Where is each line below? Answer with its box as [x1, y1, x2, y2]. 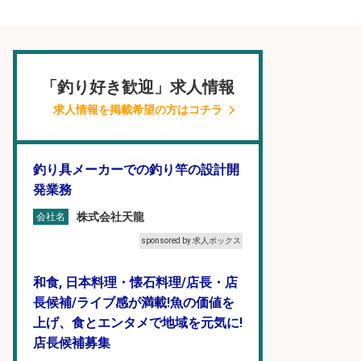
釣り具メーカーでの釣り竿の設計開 [33, 162, 239, 177]
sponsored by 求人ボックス [141, 236, 241, 245]
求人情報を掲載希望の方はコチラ [53, 103, 222, 116]
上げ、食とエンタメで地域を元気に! [33, 315, 243, 330]
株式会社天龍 [77, 210, 144, 223]
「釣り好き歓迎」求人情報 [41, 77, 234, 97]
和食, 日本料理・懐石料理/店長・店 [33, 275, 238, 290]
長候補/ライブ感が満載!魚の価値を [33, 295, 234, 310]
